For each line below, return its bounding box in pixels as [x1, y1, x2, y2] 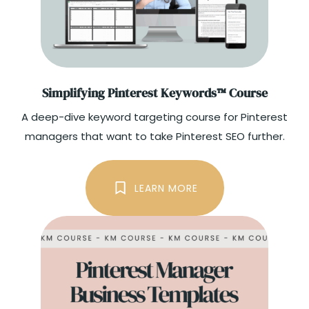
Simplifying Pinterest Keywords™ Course [41, 84, 268, 102]
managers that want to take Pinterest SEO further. [24, 129, 285, 144]
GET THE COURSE [112, 236, 197, 251]
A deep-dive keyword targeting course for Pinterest [21, 110, 288, 125]
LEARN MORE [134, 181, 198, 195]
